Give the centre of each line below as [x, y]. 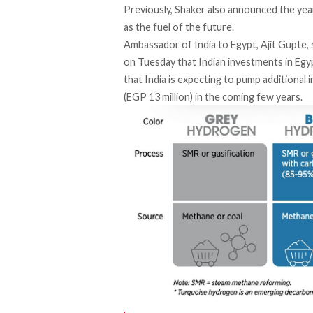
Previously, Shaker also [176, 9]
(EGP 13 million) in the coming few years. [213, 96]
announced [254, 9]
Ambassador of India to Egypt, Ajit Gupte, [217, 44]
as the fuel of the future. [179, 27]
